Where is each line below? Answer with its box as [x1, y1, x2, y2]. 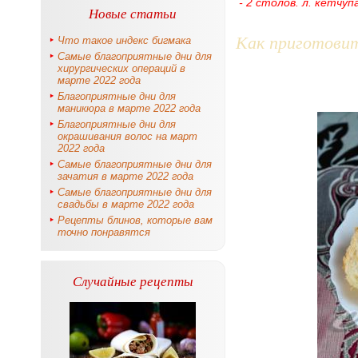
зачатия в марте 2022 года [58, 170, 193, 182]
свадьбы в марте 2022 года [58, 198, 194, 210]
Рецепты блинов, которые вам [58, 214, 213, 226]
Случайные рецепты [72, 272, 193, 290]
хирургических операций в [58, 62, 185, 74]
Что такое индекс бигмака [58, 34, 191, 46]
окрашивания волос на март [58, 130, 197, 142]
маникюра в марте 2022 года [58, 102, 201, 114]
